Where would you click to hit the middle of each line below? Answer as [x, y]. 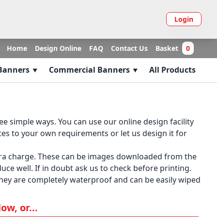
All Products [172, 70]
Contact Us [129, 48]
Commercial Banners [89, 70]
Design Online [58, 48]
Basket [169, 48]
